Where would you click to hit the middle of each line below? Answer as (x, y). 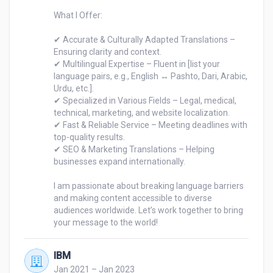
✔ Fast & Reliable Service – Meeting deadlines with (151, 125)
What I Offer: (78, 15)
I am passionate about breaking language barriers (149, 186)
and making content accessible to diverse (133, 198)
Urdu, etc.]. (74, 88)
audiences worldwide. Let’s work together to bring (148, 210)
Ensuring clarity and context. (108, 52)
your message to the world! (106, 222)
